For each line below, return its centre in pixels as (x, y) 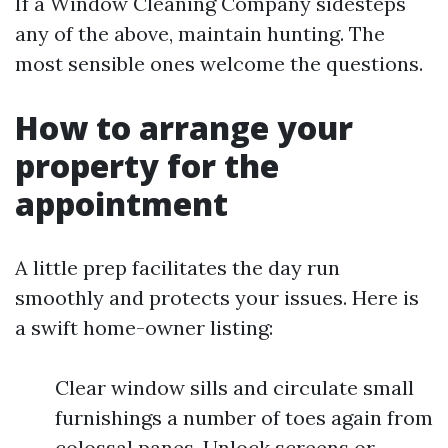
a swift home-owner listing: (144, 327)
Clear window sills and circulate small (234, 387)
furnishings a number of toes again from (244, 417)
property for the (147, 165)
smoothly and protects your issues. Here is (217, 297)
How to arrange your (184, 127)
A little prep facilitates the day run (177, 267)
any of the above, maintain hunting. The (200, 33)
